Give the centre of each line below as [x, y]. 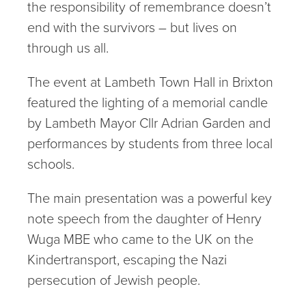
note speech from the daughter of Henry [144, 219]
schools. [51, 164]
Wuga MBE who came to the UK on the [140, 239]
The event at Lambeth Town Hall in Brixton [150, 82]
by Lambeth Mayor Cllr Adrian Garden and [149, 123]
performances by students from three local [150, 143]
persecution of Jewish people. [114, 280]
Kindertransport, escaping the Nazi [127, 260]
